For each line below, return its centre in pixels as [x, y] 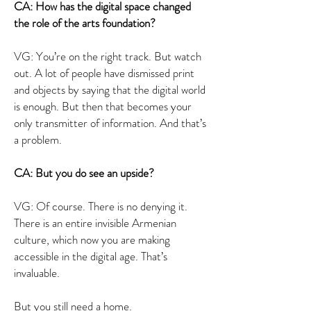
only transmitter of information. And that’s [110, 123]
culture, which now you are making [92, 239]
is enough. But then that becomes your [103, 106]
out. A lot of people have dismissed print [104, 73]
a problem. [38, 140]
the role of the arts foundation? [85, 23]
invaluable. [37, 273]
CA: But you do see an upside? [87, 173]
